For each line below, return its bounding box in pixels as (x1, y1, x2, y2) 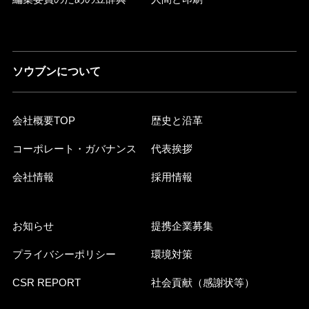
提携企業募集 (151, 219, 213, 232)
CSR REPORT (12, 276, 81, 288)
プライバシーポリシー (12, 248, 116, 260)
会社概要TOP (12, 114, 75, 126)
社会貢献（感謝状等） (151, 276, 255, 288)
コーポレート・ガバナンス (12, 142, 137, 154)
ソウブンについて (12, 65, 101, 77)
